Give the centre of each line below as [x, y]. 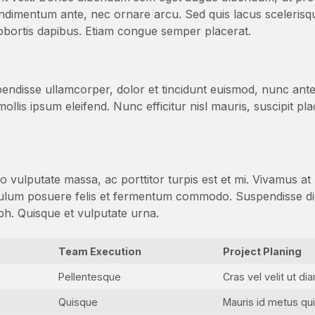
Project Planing [263, 251]
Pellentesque [90, 277]
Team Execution [100, 251]
